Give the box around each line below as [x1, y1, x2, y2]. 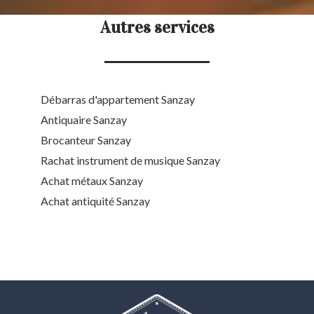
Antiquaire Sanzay [41, 113, 127, 127]
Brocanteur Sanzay [41, 133, 131, 147]
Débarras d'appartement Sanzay [41, 93, 195, 107]
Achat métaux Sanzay [41, 174, 143, 188]
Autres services [100, 17, 214, 39]
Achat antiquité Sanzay [41, 194, 150, 208]
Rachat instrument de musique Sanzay [41, 153, 220, 168]
